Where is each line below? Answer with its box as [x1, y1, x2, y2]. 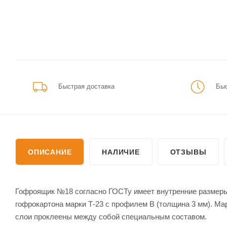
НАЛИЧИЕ [102, 147, 140, 156]
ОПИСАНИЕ [28, 147, 72, 156]
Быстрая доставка [58, 82, 115, 90]
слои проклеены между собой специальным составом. [15, 212, 207, 221]
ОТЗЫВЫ [170, 147, 207, 156]
